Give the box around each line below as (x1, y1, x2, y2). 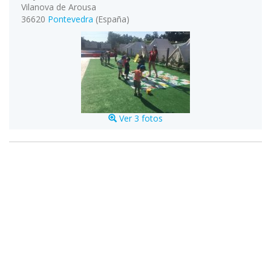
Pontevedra (48, 13, 93, 25)
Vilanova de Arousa (21, 1, 96, 13)
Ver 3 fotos (117, 113, 163, 124)
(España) (96, 13, 129, 25)
